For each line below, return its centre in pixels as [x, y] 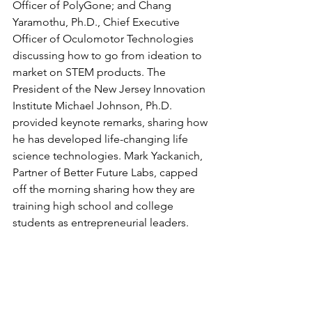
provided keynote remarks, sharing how [111, 123]
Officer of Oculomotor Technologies [104, 39]
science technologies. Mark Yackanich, [109, 156]
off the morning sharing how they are [105, 189]
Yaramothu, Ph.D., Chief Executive [97, 22]
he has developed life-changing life [102, 139]
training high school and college [94, 206]
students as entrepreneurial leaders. [103, 223]
